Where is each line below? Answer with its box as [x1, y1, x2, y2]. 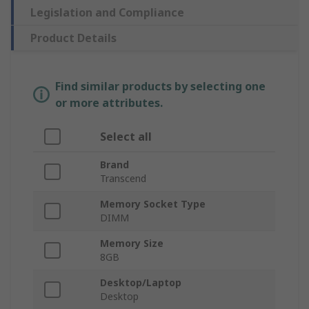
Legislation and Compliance [30, 5, 184, 21]
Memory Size [100, 237, 163, 250]
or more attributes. [55, 95, 163, 111]
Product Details [30, 30, 117, 46]
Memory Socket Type [100, 197, 206, 211]
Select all [100, 129, 152, 145]
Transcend [100, 172, 146, 186]
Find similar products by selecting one [55, 79, 266, 94]
